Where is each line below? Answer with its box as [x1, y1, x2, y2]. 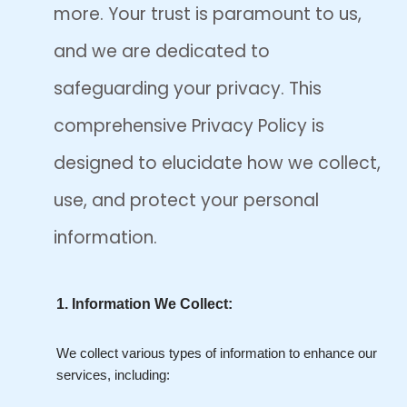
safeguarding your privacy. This [54, 76, 322, 101]
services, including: [56, 367, 170, 382]
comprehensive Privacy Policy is [54, 114, 324, 138]
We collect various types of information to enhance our [56, 345, 377, 361]
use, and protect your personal [54, 188, 319, 213]
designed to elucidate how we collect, [54, 151, 381, 175]
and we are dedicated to [54, 39, 270, 64]
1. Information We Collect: [56, 296, 233, 312]
